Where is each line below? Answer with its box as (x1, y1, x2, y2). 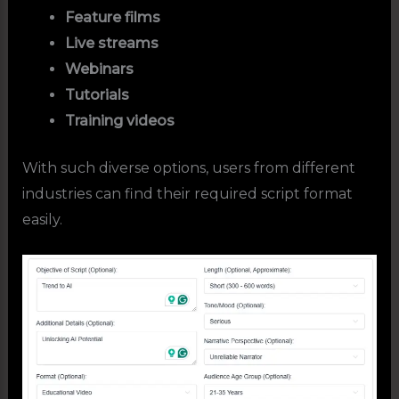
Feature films (64, 8, 160, 26)
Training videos (64, 111, 175, 129)
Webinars (64, 60, 134, 77)
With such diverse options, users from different (21, 159, 355, 176)
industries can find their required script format (21, 184, 353, 202)
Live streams (64, 34, 159, 52)
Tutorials (64, 85, 129, 103)
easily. (21, 210, 62, 228)
